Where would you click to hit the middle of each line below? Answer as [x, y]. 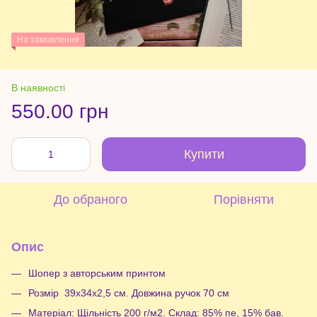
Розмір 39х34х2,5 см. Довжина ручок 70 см [129, 293]
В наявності [38, 87]
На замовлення [48, 39]
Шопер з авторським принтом [97, 273]
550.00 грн [60, 111]
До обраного [91, 199]
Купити [204, 154]
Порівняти [243, 199]
